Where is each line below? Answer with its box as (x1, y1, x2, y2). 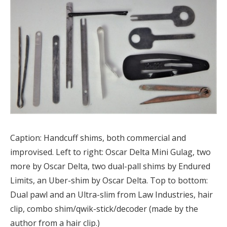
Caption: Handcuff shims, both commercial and (10, 132, 186, 143)
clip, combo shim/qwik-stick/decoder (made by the (10, 203, 198, 214)
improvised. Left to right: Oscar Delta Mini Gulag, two (10, 146, 211, 158)
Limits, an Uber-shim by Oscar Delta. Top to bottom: (10, 174, 208, 186)
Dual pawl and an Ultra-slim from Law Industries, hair (10, 188, 213, 200)
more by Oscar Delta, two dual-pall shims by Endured (10, 160, 210, 172)
